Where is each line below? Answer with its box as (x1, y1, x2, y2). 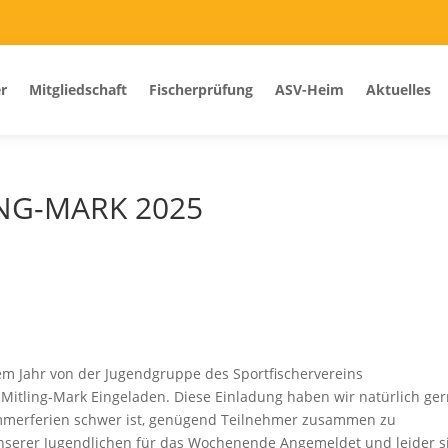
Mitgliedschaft (28, 80, 127, 100)
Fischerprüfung (148, 80, 253, 100)
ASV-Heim (274, 80, 344, 100)
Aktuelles (365, 80, 431, 100)
